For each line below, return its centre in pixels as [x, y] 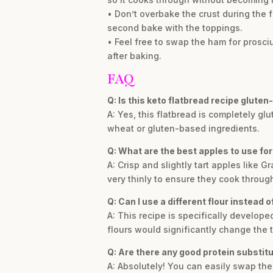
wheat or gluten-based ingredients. [183, 129]
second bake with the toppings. [175, 28]
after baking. [134, 56]
